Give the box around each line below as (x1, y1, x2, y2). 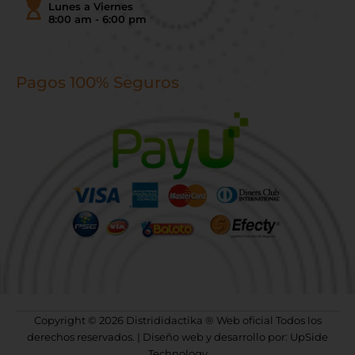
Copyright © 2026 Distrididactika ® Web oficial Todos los (33, 314, 322, 327)
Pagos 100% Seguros (16, 72, 179, 92)
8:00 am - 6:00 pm (48, 12, 147, 25)
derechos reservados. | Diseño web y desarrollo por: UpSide (27, 330, 328, 344)
